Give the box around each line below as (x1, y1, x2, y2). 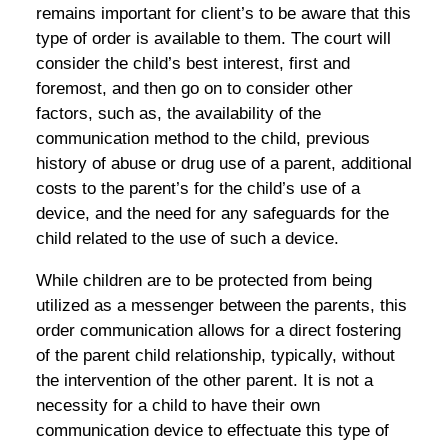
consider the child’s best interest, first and (35, 53, 350, 73)
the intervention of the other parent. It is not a (35, 370, 373, 390)
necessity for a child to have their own (35, 395, 320, 415)
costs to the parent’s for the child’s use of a (35, 178, 360, 198)
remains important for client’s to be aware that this (35, 3, 411, 23)
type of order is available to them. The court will (35, 28, 391, 48)
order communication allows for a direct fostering (35, 320, 401, 340)
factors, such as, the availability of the (35, 103, 321, 123)
